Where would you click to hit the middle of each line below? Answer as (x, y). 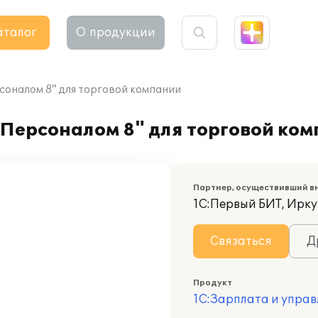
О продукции (116, 33)
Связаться (241, 241)
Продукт (213, 283)
